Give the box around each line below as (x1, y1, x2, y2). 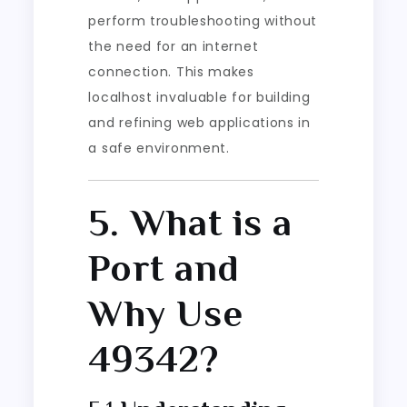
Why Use (88, 291, 243, 334)
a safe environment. (88, 138, 230, 157)
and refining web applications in (88, 113, 311, 132)
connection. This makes (88, 62, 254, 81)
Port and (88, 245, 241, 289)
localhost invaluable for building (88, 87, 311, 106)
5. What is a (88, 200, 293, 243)
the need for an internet (88, 36, 259, 55)
